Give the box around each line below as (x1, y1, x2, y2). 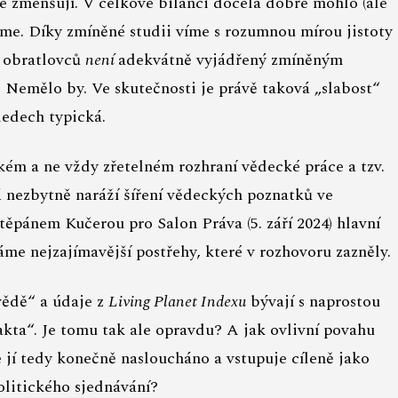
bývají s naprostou (246, 290, 380, 314)
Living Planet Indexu (108, 290, 246, 314)
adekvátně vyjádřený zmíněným (118, 48, 343, 73)
